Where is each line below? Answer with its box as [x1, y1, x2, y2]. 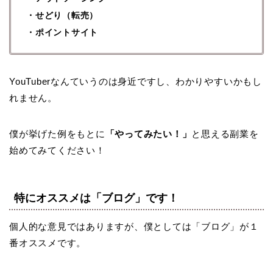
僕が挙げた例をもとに [9, 128, 105, 139]
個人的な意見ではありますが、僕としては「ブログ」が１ [9, 221, 259, 232]
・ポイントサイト [26, 27, 99, 37]
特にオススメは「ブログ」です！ [14, 191, 179, 204]
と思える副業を [191, 128, 259, 139]
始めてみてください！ [9, 144, 105, 155]
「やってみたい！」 [105, 128, 192, 139]
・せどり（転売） [26, 10, 99, 20]
